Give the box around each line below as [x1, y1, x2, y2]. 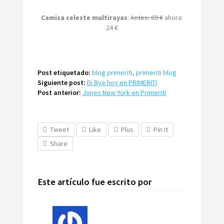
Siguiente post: [37, 77, 85, 87]
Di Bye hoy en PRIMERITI [86, 77, 157, 87]
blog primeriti [91, 67, 132, 77]
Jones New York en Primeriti [82, 87, 166, 97]
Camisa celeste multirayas [40, 12, 127, 22]
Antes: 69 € [130, 12, 163, 22]
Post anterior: [37, 87, 81, 97]
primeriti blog [135, 67, 176, 77]
